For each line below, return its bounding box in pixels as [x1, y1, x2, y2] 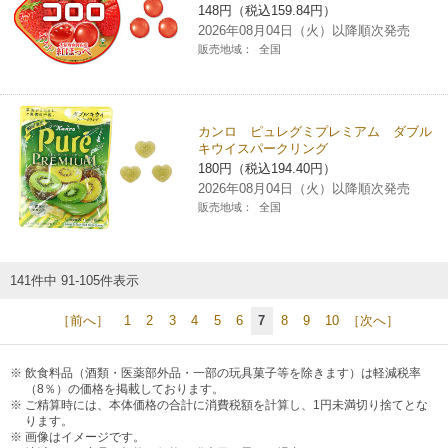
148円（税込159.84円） [198, 2, 337, 18]
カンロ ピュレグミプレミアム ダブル [198, 124, 433, 140]
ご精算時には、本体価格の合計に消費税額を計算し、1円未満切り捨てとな [25, 398, 428, 411]
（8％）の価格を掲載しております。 [25, 382, 224, 395]
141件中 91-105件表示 [10, 272, 139, 288]
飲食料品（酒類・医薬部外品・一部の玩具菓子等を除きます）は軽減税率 [25, 366, 421, 379]
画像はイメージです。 [25, 430, 145, 443]
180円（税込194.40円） [198, 161, 337, 177]
